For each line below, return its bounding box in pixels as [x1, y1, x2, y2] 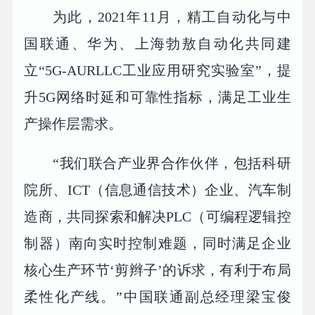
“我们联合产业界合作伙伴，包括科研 [53, 155, 291, 171]
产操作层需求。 [24, 115, 123, 131]
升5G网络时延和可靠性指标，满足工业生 [24, 89, 291, 105]
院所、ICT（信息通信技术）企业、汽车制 [24, 181, 291, 198]
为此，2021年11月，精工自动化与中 [53, 8, 291, 25]
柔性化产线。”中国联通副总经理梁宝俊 [24, 288, 291, 304]
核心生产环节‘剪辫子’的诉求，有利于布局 [24, 262, 291, 278]
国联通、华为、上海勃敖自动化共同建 [24, 35, 291, 51]
